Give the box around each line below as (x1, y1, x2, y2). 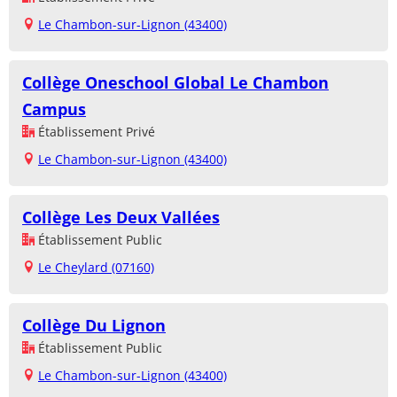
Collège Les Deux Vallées (22, 206, 220, 228)
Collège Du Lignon (22, 314, 166, 336)
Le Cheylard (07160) (38, 258, 154, 276)
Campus (22, 97, 86, 120)
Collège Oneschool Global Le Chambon (22, 71, 329, 93)
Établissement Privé (35, 122, 155, 140)
